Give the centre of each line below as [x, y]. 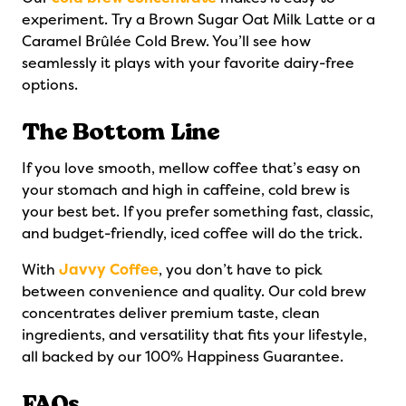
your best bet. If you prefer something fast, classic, [198, 212]
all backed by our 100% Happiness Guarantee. [183, 357]
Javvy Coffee [109, 270]
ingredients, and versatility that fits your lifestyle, [194, 335]
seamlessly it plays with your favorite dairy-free [188, 63]
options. [50, 85]
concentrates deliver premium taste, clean [171, 313]
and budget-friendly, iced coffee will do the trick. [192, 233]
